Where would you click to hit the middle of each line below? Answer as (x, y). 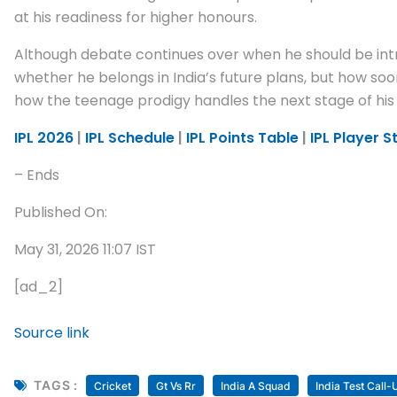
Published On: (61, 212)
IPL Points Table (242, 137)
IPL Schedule (130, 137)
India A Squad (255, 385)
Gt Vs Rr (175, 385)
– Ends (37, 175)
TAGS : (56, 385)
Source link (52, 332)
